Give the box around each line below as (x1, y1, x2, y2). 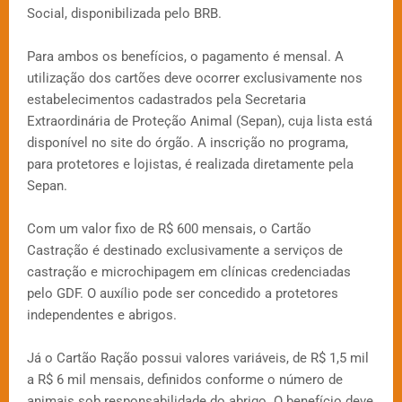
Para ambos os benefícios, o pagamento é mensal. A (27, 48, 344, 66)
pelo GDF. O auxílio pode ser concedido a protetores (27, 285, 338, 302)
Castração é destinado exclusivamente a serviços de (27, 242, 343, 259)
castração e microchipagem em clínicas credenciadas (27, 264, 351, 281)
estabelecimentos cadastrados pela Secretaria (27, 92, 306, 109)
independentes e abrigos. (27, 307, 177, 324)
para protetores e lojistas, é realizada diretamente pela (27, 156, 354, 173)
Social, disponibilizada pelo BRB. (27, 5, 222, 22)
